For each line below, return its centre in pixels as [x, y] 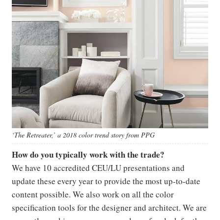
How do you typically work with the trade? [88, 155]
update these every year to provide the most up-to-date [106, 181]
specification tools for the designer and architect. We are [109, 208]
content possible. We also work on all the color [93, 194]
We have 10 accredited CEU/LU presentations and [98, 168]
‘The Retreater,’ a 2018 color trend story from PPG [83, 135]
